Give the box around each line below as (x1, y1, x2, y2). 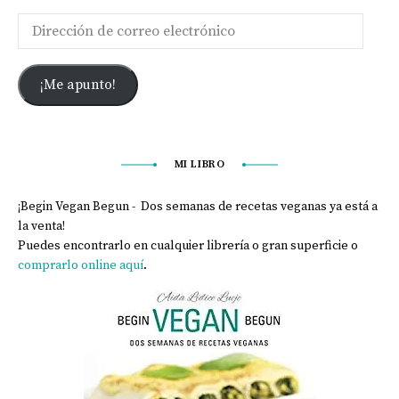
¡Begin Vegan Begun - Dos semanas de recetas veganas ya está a (18, 199, 378, 216)
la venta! (18, 218, 65, 235)
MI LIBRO (174, 158, 225, 172)
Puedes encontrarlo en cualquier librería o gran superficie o (18, 238, 358, 255)
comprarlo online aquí (18, 257, 143, 274)
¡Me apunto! (39, 76, 116, 94)
